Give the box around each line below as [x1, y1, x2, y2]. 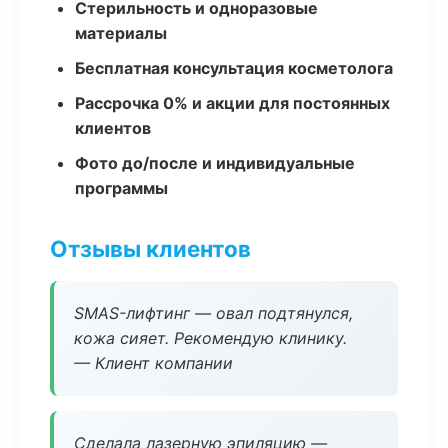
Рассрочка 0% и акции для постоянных [75, 93, 390, 113]
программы [75, 178, 168, 198]
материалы [75, 23, 167, 43]
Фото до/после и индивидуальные [75, 153, 355, 173]
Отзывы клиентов [50, 235, 251, 262]
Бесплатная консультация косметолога [75, 58, 393, 78]
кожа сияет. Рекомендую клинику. [74, 328, 347, 348]
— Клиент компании [74, 353, 233, 373]
